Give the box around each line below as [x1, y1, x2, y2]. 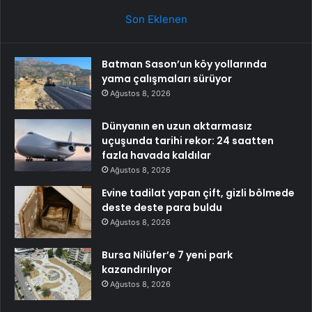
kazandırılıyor [102, 263, 172, 277]
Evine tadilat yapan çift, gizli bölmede [102, 186, 295, 201]
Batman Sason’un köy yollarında [102, 57, 267, 72]
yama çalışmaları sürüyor [102, 72, 232, 86]
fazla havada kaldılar [102, 148, 211, 163]
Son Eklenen [125, 13, 187, 26]
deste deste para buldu [102, 201, 222, 215]
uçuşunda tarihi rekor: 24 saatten [102, 134, 274, 148]
